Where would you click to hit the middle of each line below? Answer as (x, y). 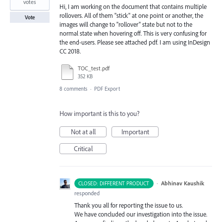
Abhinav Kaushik (182, 183)
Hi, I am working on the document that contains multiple (133, 6)
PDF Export (107, 89)
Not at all (83, 132)
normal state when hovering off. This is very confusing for (133, 33)
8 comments (73, 89)
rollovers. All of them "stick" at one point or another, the (131, 15)
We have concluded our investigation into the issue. (141, 214)
